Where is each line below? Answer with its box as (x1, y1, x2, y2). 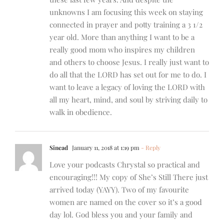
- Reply (139, 143, 160, 152)
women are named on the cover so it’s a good (49, 197, 202, 207)
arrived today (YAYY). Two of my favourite (49, 184, 189, 195)
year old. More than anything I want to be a (49, 32, 194, 42)
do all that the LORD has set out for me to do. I (49, 69, 206, 80)
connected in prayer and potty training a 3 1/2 (49, 19, 202, 30)
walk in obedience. (49, 107, 112, 117)
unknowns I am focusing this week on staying (49, 7, 203, 17)
